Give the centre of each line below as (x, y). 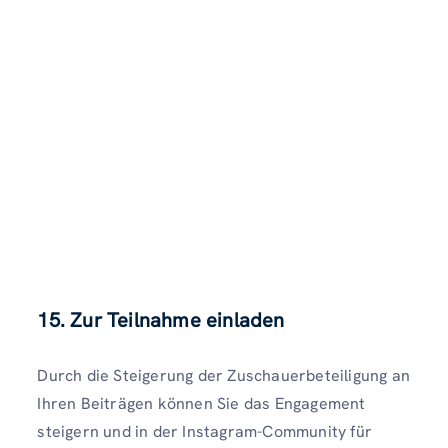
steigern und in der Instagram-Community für (204, 432)
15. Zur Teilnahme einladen (161, 320)
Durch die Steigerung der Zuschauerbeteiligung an (223, 376)
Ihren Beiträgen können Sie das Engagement (201, 404)
